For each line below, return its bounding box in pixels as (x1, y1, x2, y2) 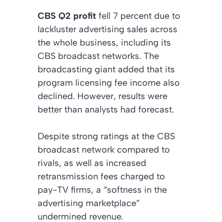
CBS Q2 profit (38, 10, 96, 21)
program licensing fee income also (38, 77, 180, 88)
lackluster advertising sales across (38, 23, 177, 35)
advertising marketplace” (38, 197, 140, 209)
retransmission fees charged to (38, 170, 165, 182)
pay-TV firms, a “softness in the (38, 184, 167, 195)
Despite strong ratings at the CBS (38, 130, 175, 142)
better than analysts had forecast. (38, 104, 174, 115)
